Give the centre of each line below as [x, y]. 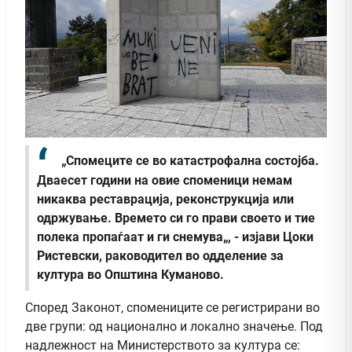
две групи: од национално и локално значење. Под [174, 326]
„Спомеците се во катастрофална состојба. [190, 161]
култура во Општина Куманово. [130, 274]
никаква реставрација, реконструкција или [165, 199]
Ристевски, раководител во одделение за [160, 255]
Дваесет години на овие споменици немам [165, 180]
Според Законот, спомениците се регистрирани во [172, 307]
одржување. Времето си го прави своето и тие [176, 218]
